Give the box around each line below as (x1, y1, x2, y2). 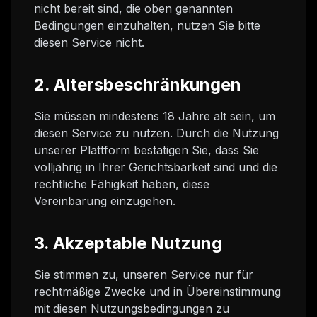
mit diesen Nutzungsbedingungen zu (34, 301, 229, 316)
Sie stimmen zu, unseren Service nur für (34, 267, 253, 282)
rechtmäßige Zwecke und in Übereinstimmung (34, 284, 281, 299)
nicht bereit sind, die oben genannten (34, 1, 233, 16)
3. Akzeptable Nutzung (34, 233, 222, 253)
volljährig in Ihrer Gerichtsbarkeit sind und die (34, 160, 277, 174)
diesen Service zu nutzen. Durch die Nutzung (34, 126, 279, 140)
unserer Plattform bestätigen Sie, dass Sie (34, 143, 259, 157)
